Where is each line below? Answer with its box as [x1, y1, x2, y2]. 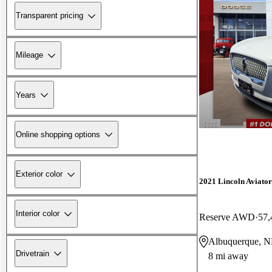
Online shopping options [16, 129, 100, 139]
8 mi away [208, 250, 248, 261]
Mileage [16, 50, 43, 60]
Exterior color [16, 169, 63, 179]
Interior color [16, 209, 59, 219]
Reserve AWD [199, 211, 255, 222]
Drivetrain [16, 248, 49, 258]
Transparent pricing [16, 11, 83, 21]
